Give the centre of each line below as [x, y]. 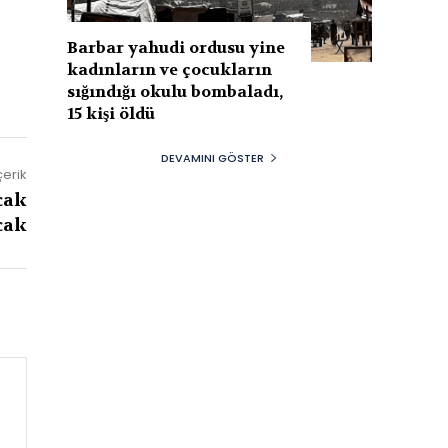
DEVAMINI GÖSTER [212, 157]
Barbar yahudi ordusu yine [176, 47]
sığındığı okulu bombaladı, [175, 91]
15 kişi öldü [111, 113]
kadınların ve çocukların [170, 69]
